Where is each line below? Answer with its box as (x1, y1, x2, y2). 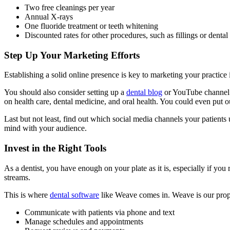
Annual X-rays (25, 12, 73, 21)
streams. (4, 172, 30, 182)
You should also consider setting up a (4, 88, 126, 97)
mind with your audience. (4, 124, 87, 133)
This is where (4, 190, 50, 199)
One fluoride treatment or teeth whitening (25, 21, 158, 30)
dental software (50, 190, 99, 199)
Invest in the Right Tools (4, 143, 106, 154)
